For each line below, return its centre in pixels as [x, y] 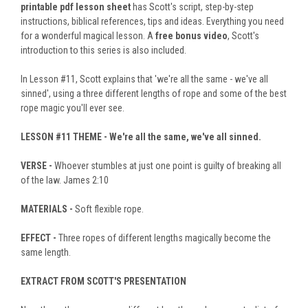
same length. [46, 252]
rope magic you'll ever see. [73, 108]
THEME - [90, 136]
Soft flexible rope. [109, 209]
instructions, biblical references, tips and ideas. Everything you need [152, 21]
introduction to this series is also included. [103, 50]
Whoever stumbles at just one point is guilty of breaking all [167, 165]
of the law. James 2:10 [65, 180]
